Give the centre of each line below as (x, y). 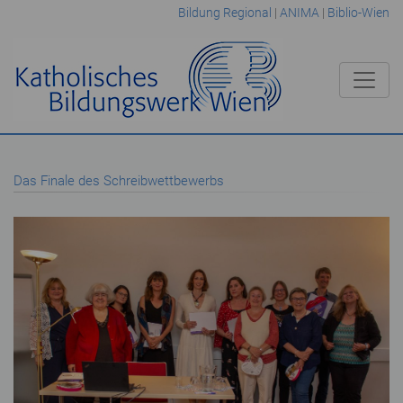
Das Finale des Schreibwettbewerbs (119, 181)
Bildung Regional (224, 13)
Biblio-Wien (358, 13)
